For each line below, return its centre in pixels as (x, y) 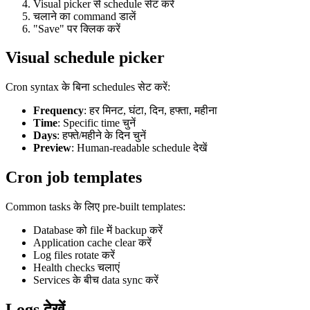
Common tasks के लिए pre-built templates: (95, 207)
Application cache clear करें (92, 243)
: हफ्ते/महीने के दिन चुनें (101, 136)
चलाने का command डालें (85, 16)
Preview (52, 148)
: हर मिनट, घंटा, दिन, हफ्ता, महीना (151, 111)
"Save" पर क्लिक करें (77, 28)
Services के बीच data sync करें (96, 280)
